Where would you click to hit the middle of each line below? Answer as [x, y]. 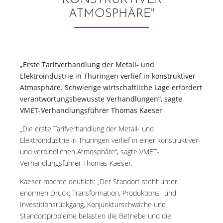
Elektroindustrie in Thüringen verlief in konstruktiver [108, 76]
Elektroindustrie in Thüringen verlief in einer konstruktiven [110, 140]
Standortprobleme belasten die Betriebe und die [96, 216]
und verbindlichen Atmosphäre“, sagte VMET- [90, 152]
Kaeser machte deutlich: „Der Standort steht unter [99, 181]
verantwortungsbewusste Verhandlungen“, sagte [101, 99]
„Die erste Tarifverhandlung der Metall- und [87, 129]
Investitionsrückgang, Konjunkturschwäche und [93, 204]
